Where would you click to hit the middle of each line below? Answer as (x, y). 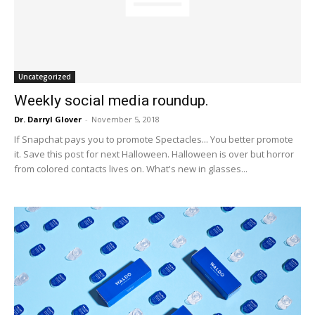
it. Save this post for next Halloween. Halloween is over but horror (154, 154)
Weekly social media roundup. (111, 100)
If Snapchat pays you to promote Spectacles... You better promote (154, 139)
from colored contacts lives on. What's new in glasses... (131, 168)
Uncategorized (45, 76)
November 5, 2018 (126, 119)
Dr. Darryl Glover (48, 119)
